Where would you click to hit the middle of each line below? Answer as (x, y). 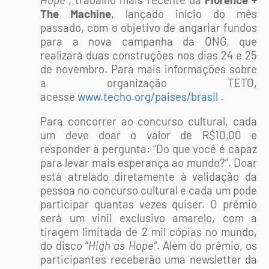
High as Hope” (122, 245)
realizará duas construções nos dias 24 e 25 (149, 55)
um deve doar (86, 135)
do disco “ (64, 245)
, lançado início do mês (184, 14)
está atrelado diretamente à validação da (149, 176)
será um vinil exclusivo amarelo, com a (149, 218)
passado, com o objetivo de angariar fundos (149, 27)
